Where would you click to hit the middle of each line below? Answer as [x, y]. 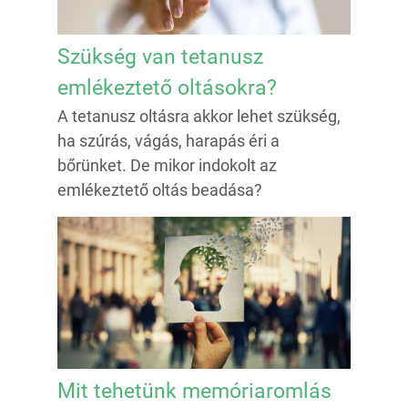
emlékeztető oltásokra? [167, 87]
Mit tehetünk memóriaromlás [194, 391]
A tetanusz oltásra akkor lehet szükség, [199, 116]
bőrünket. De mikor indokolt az [167, 165]
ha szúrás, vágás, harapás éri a [168, 140]
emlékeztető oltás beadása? [160, 189]
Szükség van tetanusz [160, 56]
